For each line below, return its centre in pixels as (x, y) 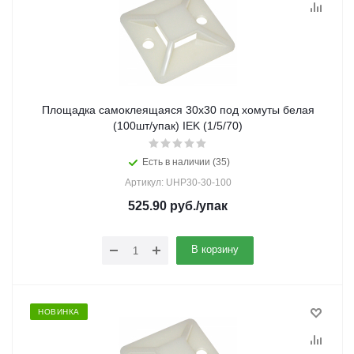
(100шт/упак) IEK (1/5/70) (178, 126)
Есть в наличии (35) (186, 162)
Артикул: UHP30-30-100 (178, 183)
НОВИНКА (59, 312)
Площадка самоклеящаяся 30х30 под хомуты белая (178, 110)
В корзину (215, 249)
